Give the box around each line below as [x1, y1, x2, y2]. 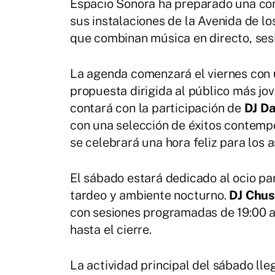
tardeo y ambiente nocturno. [70, 187, 230, 203]
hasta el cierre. [70, 222, 152, 237]
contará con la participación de [70, 100, 244, 115]
